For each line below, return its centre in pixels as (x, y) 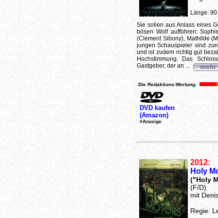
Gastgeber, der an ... (164, 66)
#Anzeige (150, 121)
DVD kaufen (157, 108)
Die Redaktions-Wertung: (167, 84)
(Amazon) (154, 115)
